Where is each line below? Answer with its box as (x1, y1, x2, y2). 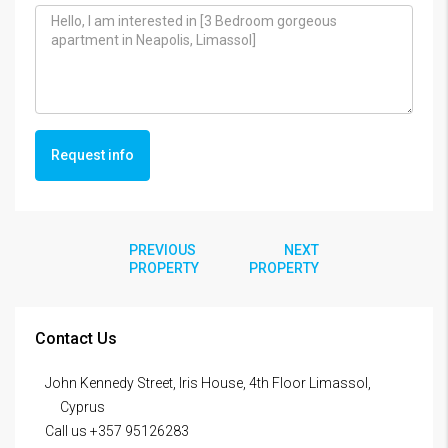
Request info (51, 147, 134, 163)
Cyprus (60, 399, 105, 415)
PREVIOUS (129, 242, 196, 258)
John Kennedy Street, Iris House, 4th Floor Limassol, (45, 375, 371, 391)
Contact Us (35, 329, 117, 348)
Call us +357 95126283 (45, 423, 189, 439)
